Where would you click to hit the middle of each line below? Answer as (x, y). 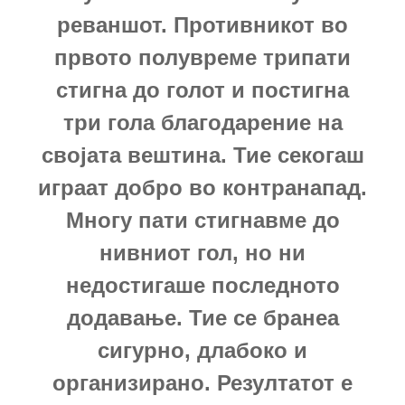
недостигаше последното (202, 285)
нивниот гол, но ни (202, 252)
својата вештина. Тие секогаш (202, 155)
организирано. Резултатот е (202, 382)
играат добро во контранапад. (202, 187)
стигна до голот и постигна (202, 89)
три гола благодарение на (202, 122)
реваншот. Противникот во (202, 24)
